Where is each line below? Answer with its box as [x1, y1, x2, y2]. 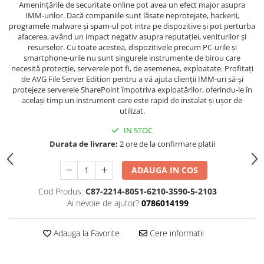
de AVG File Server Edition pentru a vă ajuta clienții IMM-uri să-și [21, 73, 243, 84]
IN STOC [122, 124, 153, 136]
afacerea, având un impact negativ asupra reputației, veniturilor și [18, 31, 246, 42]
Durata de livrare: [49, 138, 118, 149]
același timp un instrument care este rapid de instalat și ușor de [22, 94, 242, 105]
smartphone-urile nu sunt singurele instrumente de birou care [24, 52, 240, 63]
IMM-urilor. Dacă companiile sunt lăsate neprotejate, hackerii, [25, 9, 239, 21]
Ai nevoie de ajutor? [67, 197, 139, 209]
